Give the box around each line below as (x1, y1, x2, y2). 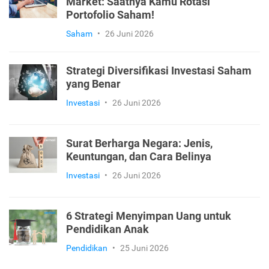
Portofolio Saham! (66, 9, 154, 22)
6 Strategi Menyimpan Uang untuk (66, 210, 231, 223)
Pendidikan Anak (66, 223, 149, 236)
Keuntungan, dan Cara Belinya (66, 151, 211, 163)
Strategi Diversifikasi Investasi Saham (66, 65, 252, 77)
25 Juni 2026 (120, 243, 169, 253)
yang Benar (66, 78, 121, 91)
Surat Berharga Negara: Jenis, (66, 138, 213, 150)
